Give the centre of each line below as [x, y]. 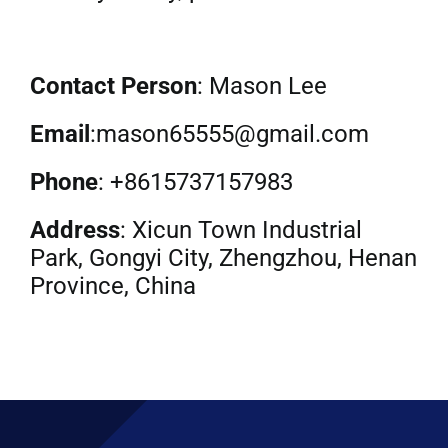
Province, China [112, 286]
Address [74, 230]
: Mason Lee [261, 86]
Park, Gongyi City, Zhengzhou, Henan [223, 258]
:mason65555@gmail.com [229, 134]
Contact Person [113, 86]
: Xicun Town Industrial [240, 230]
